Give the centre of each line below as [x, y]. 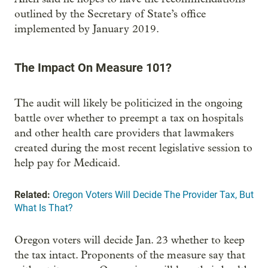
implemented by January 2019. [87, 29]
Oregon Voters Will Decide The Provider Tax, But [153, 195]
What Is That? [44, 208]
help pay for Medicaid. [67, 163]
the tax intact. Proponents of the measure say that [130, 255]
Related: [32, 195]
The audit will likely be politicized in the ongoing [128, 103]
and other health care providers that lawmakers [124, 133]
